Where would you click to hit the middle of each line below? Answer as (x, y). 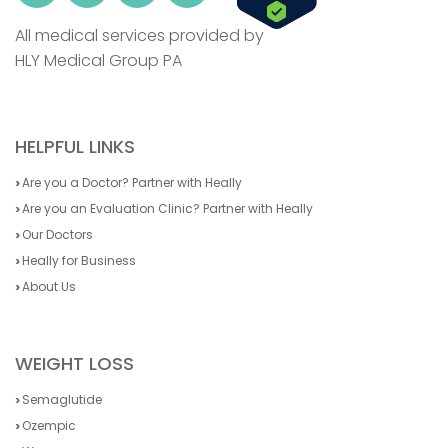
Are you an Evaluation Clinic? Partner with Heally (167, 209)
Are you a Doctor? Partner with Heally (132, 183)
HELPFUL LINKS (75, 147)
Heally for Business (79, 261)
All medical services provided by (139, 36)
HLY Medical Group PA (98, 61)
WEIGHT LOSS (74, 364)
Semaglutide (62, 400)
